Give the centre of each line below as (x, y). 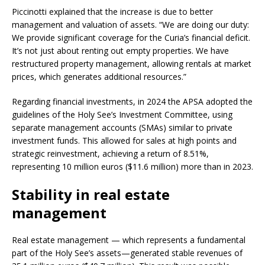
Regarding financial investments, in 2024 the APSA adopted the (132, 101)
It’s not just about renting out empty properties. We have (120, 50)
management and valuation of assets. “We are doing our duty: (130, 24)
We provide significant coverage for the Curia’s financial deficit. (131, 37)
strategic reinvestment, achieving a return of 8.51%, (110, 153)
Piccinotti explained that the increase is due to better (112, 11)
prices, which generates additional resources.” (99, 76)
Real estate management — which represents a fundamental (129, 240)
